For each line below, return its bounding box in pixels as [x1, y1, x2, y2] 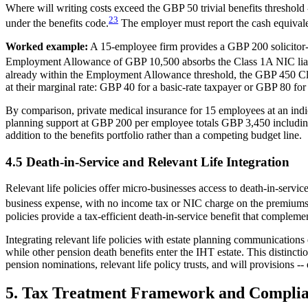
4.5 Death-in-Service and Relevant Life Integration [5, 154, 289, 169]
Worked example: [5, 41, 88, 53]
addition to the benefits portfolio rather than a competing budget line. [5, 129, 302, 141]
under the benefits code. [5, 17, 109, 30]
